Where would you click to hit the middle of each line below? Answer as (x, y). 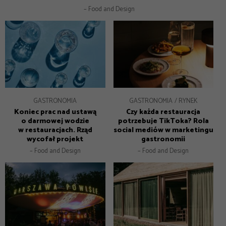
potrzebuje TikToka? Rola (163, 121)
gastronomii (163, 139)
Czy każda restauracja (163, 112)
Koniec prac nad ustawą (55, 112)
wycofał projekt (55, 139)
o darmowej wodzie (55, 121)
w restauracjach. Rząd (55, 130)
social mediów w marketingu (163, 130)
